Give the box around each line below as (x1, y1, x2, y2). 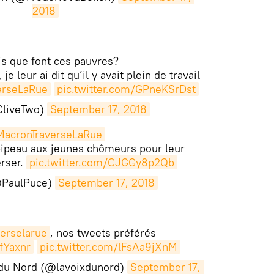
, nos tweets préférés (50, 226, 156, 240)
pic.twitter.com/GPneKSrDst (56, 82, 196, 97)
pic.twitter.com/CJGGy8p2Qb (29, 155, 174, 170)
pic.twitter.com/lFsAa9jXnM (39, 240, 177, 254)
